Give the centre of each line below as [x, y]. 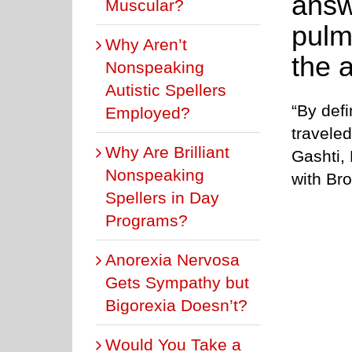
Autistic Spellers [166, 90]
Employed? [148, 112]
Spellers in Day [162, 197]
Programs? [147, 220]
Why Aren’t [146, 44]
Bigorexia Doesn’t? [176, 305]
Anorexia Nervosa [172, 259]
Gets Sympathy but [177, 282]
